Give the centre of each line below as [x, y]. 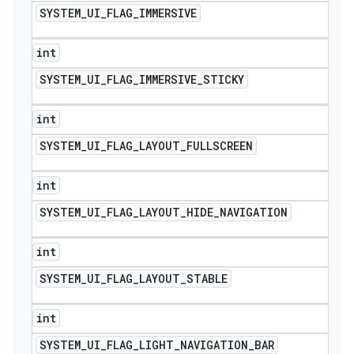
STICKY [224, 79]
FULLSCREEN [220, 146]
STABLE [207, 279]
